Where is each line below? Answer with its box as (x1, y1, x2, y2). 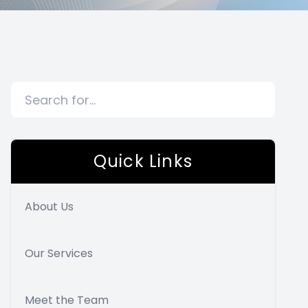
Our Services (25, 245, 93, 261)
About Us (25, 199, 74, 214)
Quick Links (93, 150, 193, 173)
